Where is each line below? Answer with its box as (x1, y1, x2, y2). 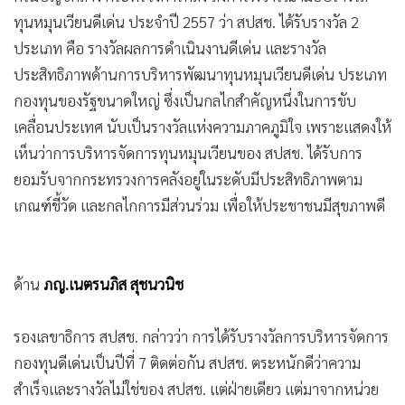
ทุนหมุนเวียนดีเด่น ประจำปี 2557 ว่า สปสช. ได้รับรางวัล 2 (14, 11, 359, 32)
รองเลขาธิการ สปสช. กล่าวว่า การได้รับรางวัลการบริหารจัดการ (14, 325, 389, 346)
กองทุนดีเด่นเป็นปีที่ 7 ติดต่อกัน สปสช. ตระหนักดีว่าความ (14, 352, 361, 372)
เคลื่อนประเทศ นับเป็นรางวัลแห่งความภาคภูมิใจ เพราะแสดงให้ (14, 116, 391, 137)
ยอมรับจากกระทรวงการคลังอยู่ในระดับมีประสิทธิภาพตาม (14, 168, 363, 189)
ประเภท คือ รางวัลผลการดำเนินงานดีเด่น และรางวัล (14, 37, 326, 58)
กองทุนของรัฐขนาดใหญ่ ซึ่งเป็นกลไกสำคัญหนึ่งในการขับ (14, 89, 356, 110)
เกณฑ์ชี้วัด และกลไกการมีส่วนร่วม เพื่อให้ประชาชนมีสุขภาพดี (14, 194, 385, 215)
